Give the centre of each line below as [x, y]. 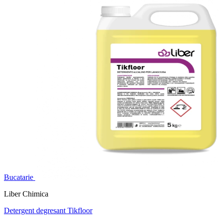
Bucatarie [19, 177]
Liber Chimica [26, 194]
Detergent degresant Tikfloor [48, 211]
